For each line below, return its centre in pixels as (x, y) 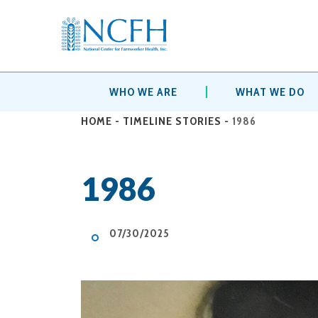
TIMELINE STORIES (172, 121)
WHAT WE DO (270, 92)
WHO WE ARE (143, 92)
